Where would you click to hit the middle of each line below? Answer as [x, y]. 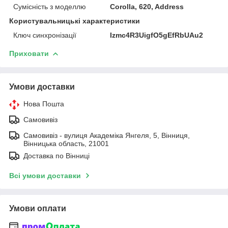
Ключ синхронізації [45, 35]
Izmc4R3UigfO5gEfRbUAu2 [157, 35]
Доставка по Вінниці [56, 155]
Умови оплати [38, 208]
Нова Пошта [44, 104]
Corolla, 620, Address [147, 6]
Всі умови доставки [45, 175]
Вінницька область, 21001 [66, 143]
